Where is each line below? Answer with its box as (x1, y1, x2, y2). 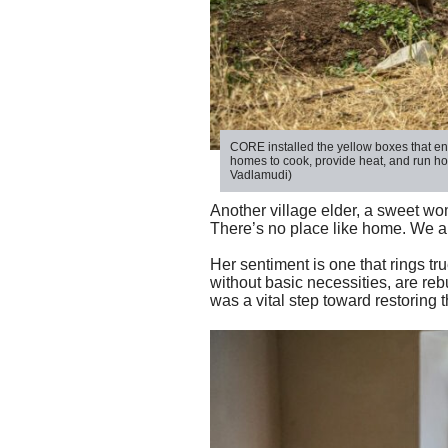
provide (315, 154, 359, 169)
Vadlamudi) (230, 168, 292, 183)
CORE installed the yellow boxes (230, 140, 411, 155)
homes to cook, (230, 154, 315, 169)
